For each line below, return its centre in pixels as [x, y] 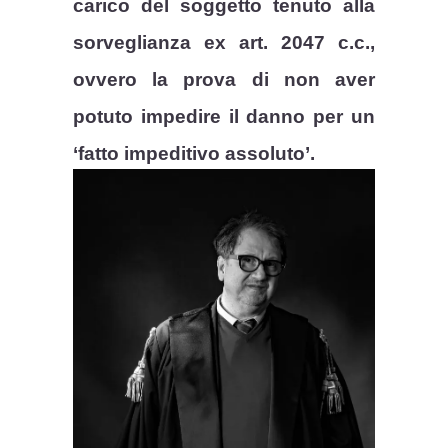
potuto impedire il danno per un [224, 116]
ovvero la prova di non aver [224, 79]
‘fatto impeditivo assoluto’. [194, 153]
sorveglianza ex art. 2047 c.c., [224, 42]
